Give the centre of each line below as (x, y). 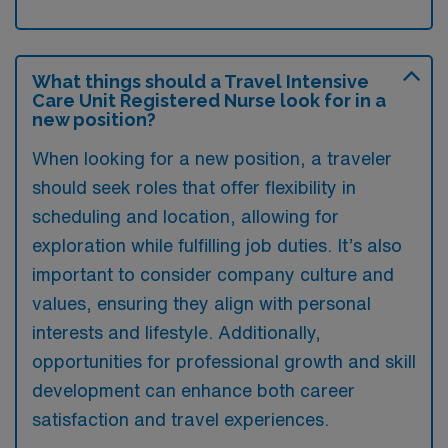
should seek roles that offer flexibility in (194, 187)
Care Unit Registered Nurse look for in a (209, 100)
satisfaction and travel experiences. (180, 419)
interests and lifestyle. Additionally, (176, 332)
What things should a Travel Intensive (200, 81)
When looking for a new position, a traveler (212, 158)
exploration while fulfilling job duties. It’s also (217, 245)
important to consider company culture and (213, 274)
